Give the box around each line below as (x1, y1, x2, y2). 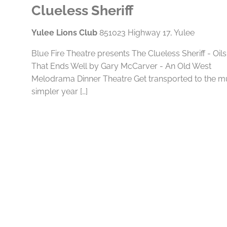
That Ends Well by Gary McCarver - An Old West (31, 61, 211, 71)
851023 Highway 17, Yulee (99, 28, 195, 37)
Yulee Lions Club (31, 28, 99, 37)
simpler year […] (31, 87, 88, 96)
